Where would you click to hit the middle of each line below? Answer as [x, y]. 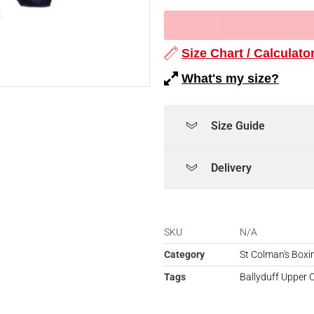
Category [184, 255]
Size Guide [238, 126]
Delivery [231, 168]
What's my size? [230, 79]
